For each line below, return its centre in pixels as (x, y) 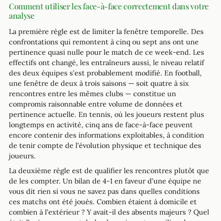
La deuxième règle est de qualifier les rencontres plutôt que (109, 170)
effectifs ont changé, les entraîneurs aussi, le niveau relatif (107, 62)
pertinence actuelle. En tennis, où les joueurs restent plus (107, 114)
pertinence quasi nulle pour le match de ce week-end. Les (107, 52)
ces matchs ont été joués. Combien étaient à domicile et (103, 202)
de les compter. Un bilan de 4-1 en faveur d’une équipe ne (105, 181)
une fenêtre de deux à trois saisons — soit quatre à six (99, 83)
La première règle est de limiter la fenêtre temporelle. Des (106, 31)
